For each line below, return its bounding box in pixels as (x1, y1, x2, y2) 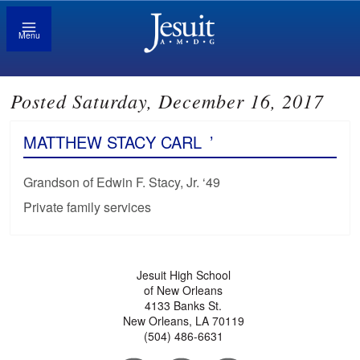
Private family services (23, 198, 152, 217)
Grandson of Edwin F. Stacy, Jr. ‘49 (23, 173, 221, 192)
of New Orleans (144, 282, 223, 299)
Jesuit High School (136, 267, 231, 284)
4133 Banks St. (145, 297, 223, 314)
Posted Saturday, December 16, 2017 (10, 88, 325, 114)
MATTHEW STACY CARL (23, 130, 202, 154)
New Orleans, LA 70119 (122, 313, 244, 329)
